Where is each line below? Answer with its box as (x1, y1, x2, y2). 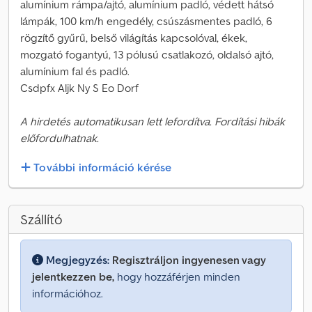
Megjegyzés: (43, 253, 112, 267)
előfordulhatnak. (20, 131, 99, 145)
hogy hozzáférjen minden (114, 270, 240, 284)
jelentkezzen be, (32, 270, 114, 284)
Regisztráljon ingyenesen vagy (112, 253, 265, 267)
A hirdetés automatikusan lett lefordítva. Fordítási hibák (20, 114, 285, 128)
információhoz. (32, 286, 103, 301)
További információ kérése (33, 160, 172, 175)
